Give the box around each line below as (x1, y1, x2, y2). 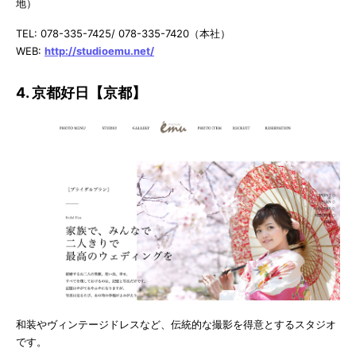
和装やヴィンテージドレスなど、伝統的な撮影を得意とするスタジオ (16, 317, 336, 331)
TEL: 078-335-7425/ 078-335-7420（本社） (16, 27, 230, 41)
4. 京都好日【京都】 (16, 84, 146, 102)
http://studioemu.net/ (44, 44, 154, 58)
